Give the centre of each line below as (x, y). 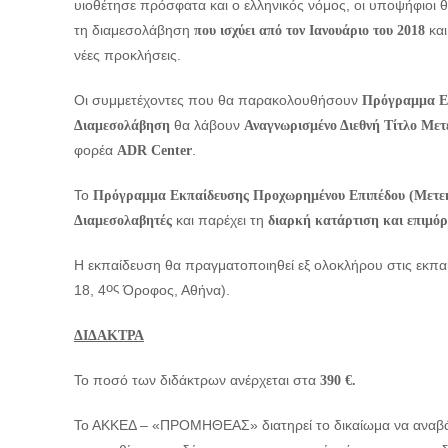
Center (171, 150)
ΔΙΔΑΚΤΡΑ (109, 335)
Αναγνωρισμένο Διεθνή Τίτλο (332, 125)
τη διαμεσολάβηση (134, 30)
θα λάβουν (207, 125)
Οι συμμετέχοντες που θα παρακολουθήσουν (218, 100)
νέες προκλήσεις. (127, 55)
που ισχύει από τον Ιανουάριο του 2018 (309, 30)
